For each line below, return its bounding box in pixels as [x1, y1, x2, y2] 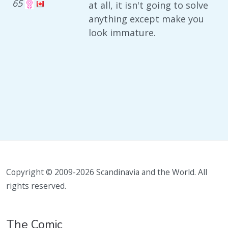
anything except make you [89, 13, 204, 25]
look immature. [89, 26, 156, 39]
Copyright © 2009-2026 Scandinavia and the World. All [6, 166, 207, 178]
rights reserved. [6, 180, 66, 191]
